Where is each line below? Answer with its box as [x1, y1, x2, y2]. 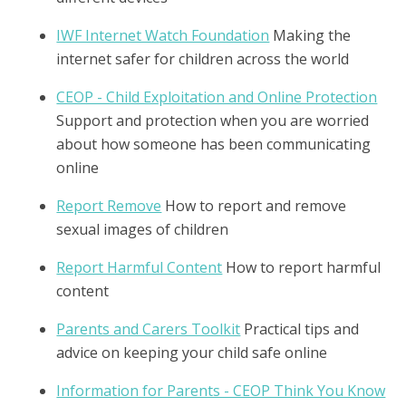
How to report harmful [226, 256, 382, 277]
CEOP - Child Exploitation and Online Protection [56, 86, 378, 107]
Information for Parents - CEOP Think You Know [56, 380, 386, 401]
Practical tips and [244, 318, 360, 339]
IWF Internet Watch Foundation [56, 24, 270, 45]
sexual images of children [56, 218, 229, 239]
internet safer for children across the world [56, 48, 350, 69]
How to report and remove [165, 195, 347, 216]
